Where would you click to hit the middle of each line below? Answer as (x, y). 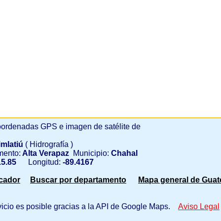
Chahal (123, 153)
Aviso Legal (199, 206)
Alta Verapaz (45, 153)
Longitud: (39, 162)
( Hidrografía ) (49, 144)
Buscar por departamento (78, 180)
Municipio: (89, 153)
